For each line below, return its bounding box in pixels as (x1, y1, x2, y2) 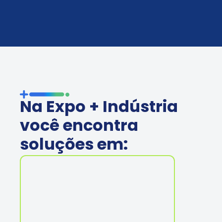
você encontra (20, 113, 138, 140)
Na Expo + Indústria (20, 94, 178, 121)
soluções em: (20, 132, 128, 159)
